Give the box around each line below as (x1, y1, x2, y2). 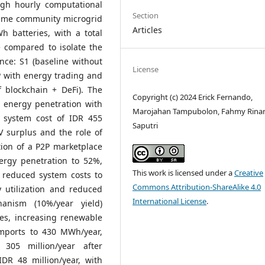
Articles (132, 24, 163, 35)
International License (132, 195, 207, 206)
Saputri (132, 119, 159, 131)
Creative (234, 167, 264, 178)
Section (132, 9, 159, 21)
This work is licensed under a (132, 167, 235, 178)
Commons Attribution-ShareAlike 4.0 (132, 181, 261, 192)
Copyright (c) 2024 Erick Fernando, (132, 91, 253, 102)
